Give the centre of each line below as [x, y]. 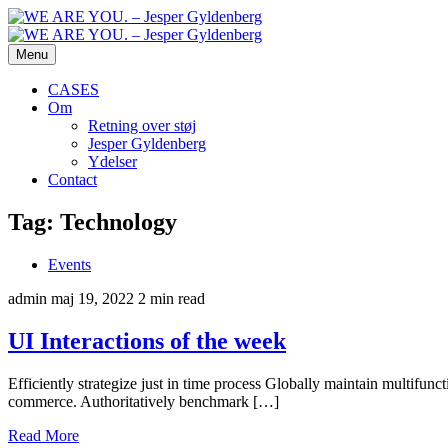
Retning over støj [142, 125]
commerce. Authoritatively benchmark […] [143, 401]
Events [69, 264]
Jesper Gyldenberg [147, 143]
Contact [72, 179]
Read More [43, 435]
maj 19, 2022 [92, 298]
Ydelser [112, 161]
